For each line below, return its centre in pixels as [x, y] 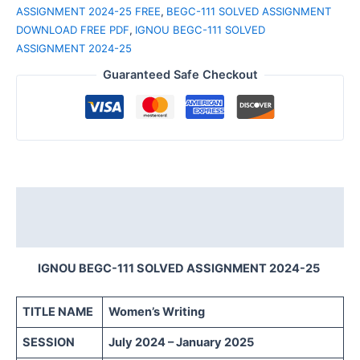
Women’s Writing [158, 312]
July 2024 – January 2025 [182, 343]
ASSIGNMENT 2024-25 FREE [88, 11]
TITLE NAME [58, 312]
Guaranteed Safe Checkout [180, 75]
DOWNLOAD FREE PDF [73, 29]
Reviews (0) [51, 232]
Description [50, 202]
